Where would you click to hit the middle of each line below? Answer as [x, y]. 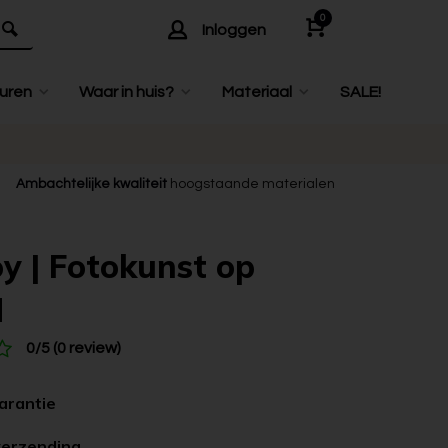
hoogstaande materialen [251, 184]
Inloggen [234, 30]
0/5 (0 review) [73, 348]
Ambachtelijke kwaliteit [92, 184]
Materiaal [257, 92]
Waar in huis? [127, 92]
